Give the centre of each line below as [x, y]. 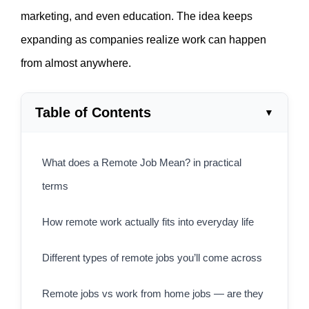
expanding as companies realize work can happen [143, 40]
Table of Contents [93, 113]
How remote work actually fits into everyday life [148, 222]
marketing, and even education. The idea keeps [137, 17]
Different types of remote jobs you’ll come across [152, 258]
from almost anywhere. [76, 63]
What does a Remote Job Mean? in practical [142, 163]
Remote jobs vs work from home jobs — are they [153, 294]
